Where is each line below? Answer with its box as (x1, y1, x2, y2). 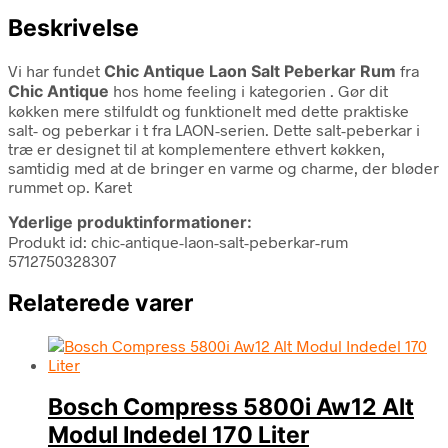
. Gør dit (330, 80, 388, 100)
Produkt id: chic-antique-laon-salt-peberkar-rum (8, 231, 348, 251)
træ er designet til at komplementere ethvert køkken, (8, 138, 385, 158)
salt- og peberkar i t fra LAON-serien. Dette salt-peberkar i (8, 119, 420, 139)
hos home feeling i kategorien (109, 80, 330, 100)
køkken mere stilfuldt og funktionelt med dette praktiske (8, 100, 409, 120)
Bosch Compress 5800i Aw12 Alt (48, 393, 414, 422)
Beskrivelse (8, 13, 139, 42)
